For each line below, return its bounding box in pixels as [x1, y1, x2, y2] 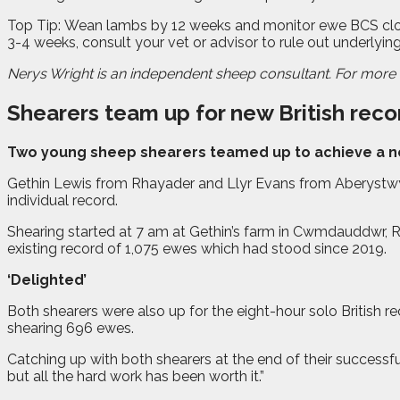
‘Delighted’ [7, 271, 87, 288]
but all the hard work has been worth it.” [7, 367, 264, 385]
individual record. [7, 191, 118, 209]
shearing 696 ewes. [7, 319, 134, 337]
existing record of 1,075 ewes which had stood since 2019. [7, 239, 387, 257]
